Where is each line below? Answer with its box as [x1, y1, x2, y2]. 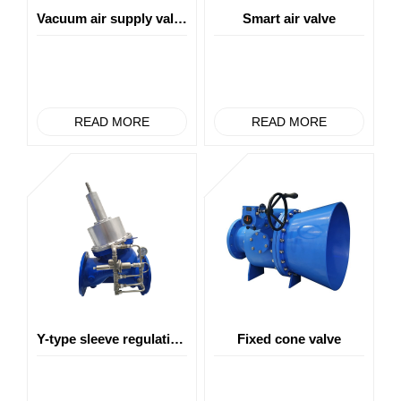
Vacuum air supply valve [174, 11, 187, 27]
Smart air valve [242, 11, 336, 27]
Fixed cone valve [236, 331, 341, 347]
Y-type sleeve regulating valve [170, 331, 183, 347]
